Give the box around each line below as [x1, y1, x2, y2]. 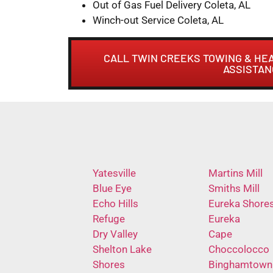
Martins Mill [208, 166, 263, 179]
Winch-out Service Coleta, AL [93, 13, 224, 26]
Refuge [93, 212, 125, 225]
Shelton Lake [93, 243, 152, 255]
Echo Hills [93, 197, 138, 210]
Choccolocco [208, 243, 269, 255]
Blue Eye [93, 182, 132, 194]
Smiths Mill [208, 182, 260, 194]
